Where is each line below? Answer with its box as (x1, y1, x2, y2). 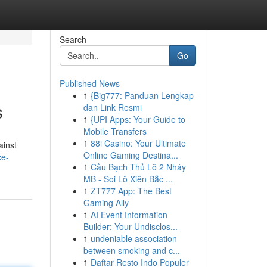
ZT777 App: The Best (90, 185, 172, 197)
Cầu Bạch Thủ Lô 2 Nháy (90, 161, 186, 173)
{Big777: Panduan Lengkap (90, 89, 194, 101)
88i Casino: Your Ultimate (90, 137, 186, 149)
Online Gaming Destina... (83, 149, 178, 161)
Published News (59, 77, 120, 89)
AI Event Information (90, 209, 167, 221)
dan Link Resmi (83, 101, 142, 113)
